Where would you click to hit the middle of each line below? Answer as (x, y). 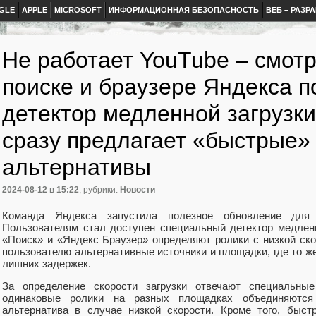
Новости (138, 190)
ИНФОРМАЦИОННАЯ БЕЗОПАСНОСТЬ (184, 10)
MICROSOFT (78, 10)
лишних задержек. (48, 263)
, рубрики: (99, 190)
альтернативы (77, 167)
